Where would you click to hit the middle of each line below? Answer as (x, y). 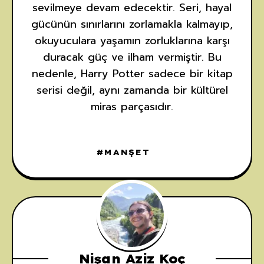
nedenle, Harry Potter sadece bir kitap (132, 73)
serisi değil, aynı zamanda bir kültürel (132, 90)
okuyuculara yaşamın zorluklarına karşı (132, 40)
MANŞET (127, 152)
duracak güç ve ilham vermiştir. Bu (132, 57)
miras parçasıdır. (132, 106)
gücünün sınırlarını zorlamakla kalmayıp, (132, 24)
